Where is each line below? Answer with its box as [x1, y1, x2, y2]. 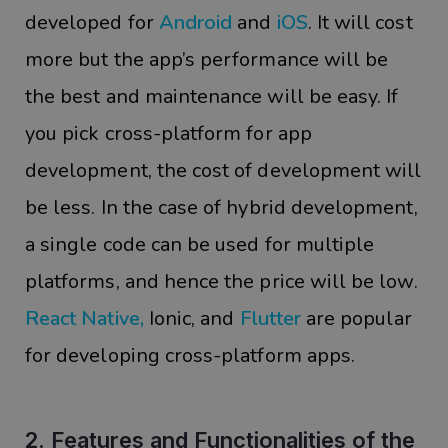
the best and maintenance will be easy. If [25, 83, 399, 111]
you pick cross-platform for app [25, 120, 312, 148]
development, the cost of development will [25, 157, 422, 185]
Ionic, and [143, 305, 240, 333]
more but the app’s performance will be [25, 46, 389, 74]
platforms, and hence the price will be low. [25, 268, 418, 296]
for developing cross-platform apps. [25, 342, 356, 370]
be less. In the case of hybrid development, [25, 194, 418, 222]
